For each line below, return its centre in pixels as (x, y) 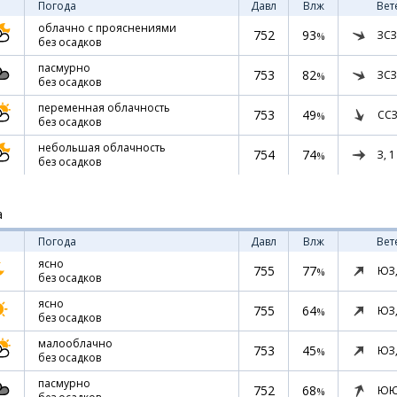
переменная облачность (104, 108)
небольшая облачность (102, 148)
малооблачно (75, 343)
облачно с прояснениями (107, 28)
